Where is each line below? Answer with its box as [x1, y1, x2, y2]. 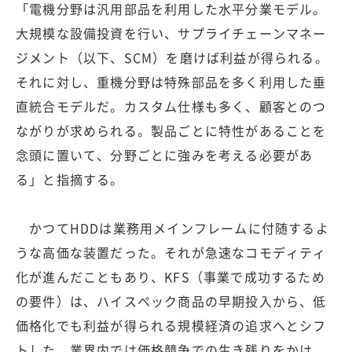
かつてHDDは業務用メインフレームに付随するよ [16, 218, 329, 238]
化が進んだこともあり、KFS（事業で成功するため [16, 267, 325, 287]
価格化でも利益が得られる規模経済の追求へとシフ [16, 316, 327, 335]
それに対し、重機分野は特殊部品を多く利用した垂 [16, 72, 327, 92]
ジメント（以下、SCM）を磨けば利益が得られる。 [16, 48, 328, 68]
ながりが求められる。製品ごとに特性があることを [16, 121, 327, 141]
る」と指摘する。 [16, 170, 124, 189]
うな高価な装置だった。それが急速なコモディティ [16, 243, 327, 262]
